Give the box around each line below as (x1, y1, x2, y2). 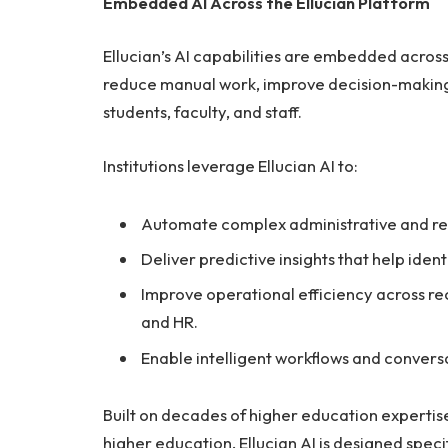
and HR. (141, 311, 198, 333)
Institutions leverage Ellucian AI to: (103, 154, 358, 176)
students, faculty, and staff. (103, 101, 302, 123)
